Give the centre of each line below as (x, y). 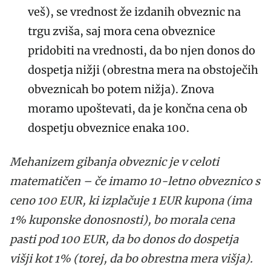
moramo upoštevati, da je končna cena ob (138, 108)
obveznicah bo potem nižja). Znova (121, 89)
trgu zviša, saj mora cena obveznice (122, 31)
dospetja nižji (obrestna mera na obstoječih (143, 70)
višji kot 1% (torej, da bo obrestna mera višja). (131, 258)
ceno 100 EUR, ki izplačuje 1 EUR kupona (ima (131, 200)
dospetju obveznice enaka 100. (109, 128)
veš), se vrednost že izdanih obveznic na (134, 11)
